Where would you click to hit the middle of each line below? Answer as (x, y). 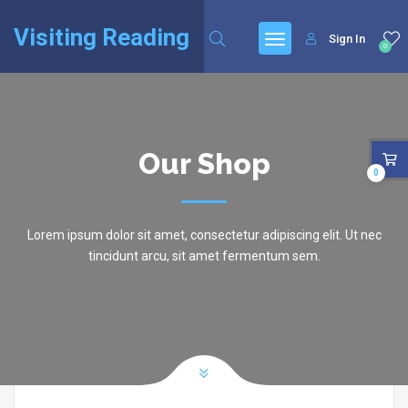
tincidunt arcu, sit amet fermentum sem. (204, 256)
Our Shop (204, 163)
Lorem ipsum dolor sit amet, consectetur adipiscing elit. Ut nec (204, 235)
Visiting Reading (102, 37)
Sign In (347, 39)
